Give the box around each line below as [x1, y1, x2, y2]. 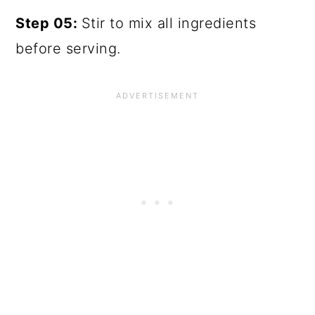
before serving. [15, 40, 121, 58]
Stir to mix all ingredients [81, 15, 257, 32]
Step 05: [15, 15, 82, 32]
